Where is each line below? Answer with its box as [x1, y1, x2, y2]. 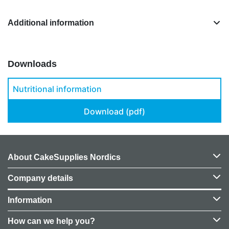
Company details [8, 173, 73, 182]
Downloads [8, 58, 57, 69]
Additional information [8, 18, 94, 27]
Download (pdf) [84, 106, 145, 117]
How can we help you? [8, 216, 95, 225]
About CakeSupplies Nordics [8, 152, 121, 162]
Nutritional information [13, 83, 102, 94]
